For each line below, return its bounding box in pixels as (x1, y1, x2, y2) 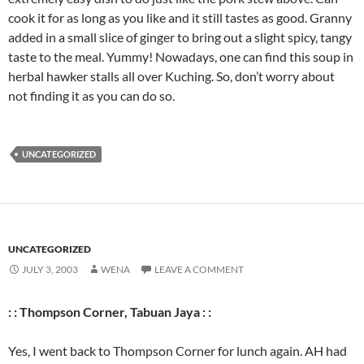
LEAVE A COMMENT (154, 263, 244, 275)
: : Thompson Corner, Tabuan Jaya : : (8, 304, 211, 319)
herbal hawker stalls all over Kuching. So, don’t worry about (8, 68, 335, 84)
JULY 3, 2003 (22, 263, 78, 275)
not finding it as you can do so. (8, 88, 175, 103)
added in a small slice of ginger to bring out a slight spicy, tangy (8, 29, 352, 45)
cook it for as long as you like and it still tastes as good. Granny (8, 10, 352, 25)
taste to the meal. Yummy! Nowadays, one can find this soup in (8, 49, 353, 64)
